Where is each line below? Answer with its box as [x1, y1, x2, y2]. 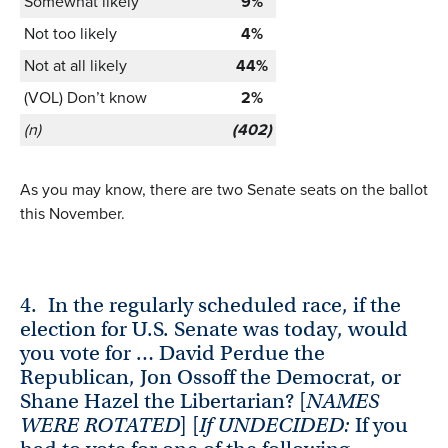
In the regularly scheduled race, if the [48, 292, 402, 319]
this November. [20, 202, 125, 226]
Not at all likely [24, 54, 127, 78]
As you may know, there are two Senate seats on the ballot [20, 178, 428, 202]
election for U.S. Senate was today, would [20, 316, 408, 343]
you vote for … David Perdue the [20, 340, 325, 367]
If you [355, 412, 408, 439]
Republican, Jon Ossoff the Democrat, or [20, 364, 401, 391]
